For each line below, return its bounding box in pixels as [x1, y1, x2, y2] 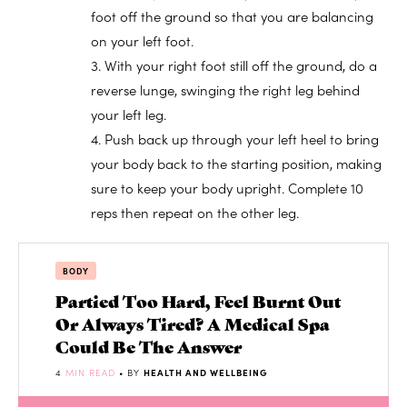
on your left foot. [91, 31, 194, 51]
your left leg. [91, 104, 166, 124]
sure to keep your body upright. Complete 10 [91, 178, 363, 198]
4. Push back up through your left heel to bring [91, 129, 379, 149]
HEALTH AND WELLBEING [144, 366, 268, 380]
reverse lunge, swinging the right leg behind [91, 80, 360, 100]
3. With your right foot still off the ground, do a [91, 55, 377, 75]
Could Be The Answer [55, 334, 242, 358]
